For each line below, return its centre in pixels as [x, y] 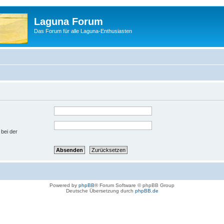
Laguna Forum [68, 21]
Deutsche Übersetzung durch [100, 191]
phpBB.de [146, 191]
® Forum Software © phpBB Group [134, 185]
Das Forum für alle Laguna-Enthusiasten [83, 31]
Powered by [64, 185]
